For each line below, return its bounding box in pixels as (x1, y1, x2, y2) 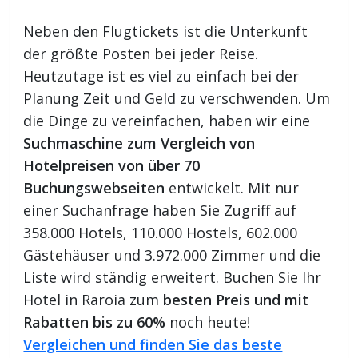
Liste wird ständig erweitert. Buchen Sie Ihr (23, 267, 322, 287)
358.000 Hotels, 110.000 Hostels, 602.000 (23, 222, 298, 242)
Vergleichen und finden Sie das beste (23, 334, 283, 354)
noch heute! (165, 312, 251, 332)
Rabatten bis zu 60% (23, 312, 166, 332)
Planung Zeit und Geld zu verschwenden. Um (23, 88, 331, 108)
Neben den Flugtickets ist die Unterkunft (23, 21, 308, 41)
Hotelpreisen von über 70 (23, 155, 201, 175)
